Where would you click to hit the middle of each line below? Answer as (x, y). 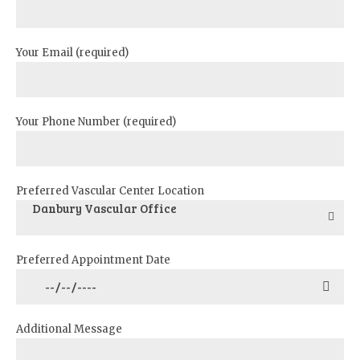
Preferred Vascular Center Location (110, 190)
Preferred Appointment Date (93, 260)
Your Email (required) (72, 52)
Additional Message (69, 329)
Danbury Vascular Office (104, 208)
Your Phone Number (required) (96, 121)
